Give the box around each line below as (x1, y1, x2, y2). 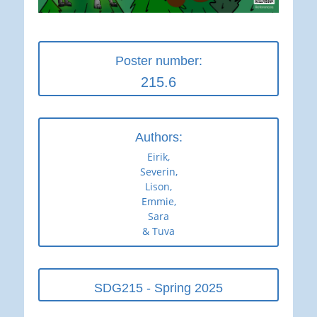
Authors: (134, 130, 183, 145)
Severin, (139, 165, 178, 179)
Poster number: (115, 54, 202, 69)
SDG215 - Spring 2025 (94, 281, 223, 296)
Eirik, (147, 150, 170, 164)
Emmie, (141, 195, 176, 209)
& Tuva (142, 224, 175, 238)
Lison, (145, 180, 172, 194)
